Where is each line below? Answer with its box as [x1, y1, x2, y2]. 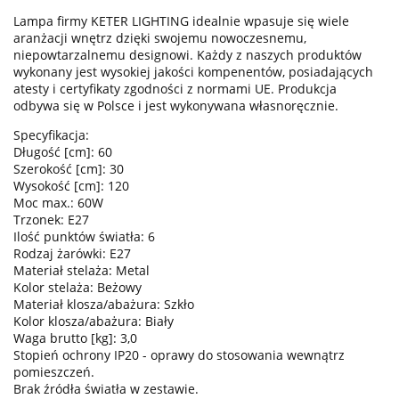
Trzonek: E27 [13, 211, 89, 229]
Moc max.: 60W [13, 194, 103, 212]
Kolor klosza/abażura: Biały [13, 313, 174, 330]
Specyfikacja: [13, 126, 89, 144]
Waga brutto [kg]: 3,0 [13, 330, 137, 347]
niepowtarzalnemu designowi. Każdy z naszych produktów [13, 46, 362, 64]
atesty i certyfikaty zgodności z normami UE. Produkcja [13, 80, 337, 98]
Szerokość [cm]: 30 [13, 160, 124, 178]
